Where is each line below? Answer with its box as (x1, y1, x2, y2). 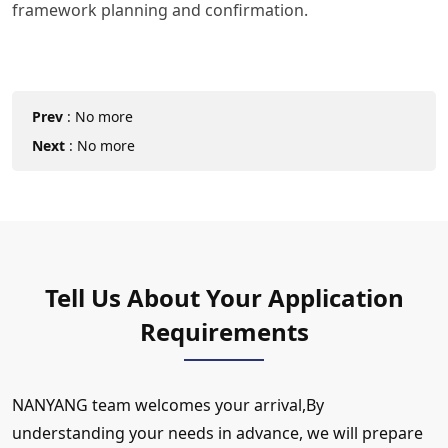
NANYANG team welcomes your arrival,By (12, 394, 324, 417)
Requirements (139, 315, 309, 349)
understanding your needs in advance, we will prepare (12, 422, 423, 445)
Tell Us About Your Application (44, 281, 404, 315)
